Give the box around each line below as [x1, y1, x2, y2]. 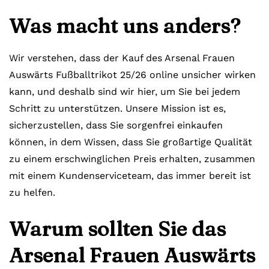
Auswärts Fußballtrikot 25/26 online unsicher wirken [9, 69, 256, 80]
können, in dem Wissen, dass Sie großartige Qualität [9, 136, 252, 148]
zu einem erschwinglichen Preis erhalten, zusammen [9, 153, 255, 165]
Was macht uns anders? [9, 13, 240, 38]
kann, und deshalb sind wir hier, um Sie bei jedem [9, 86, 240, 97]
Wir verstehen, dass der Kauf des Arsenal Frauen [9, 52, 235, 64]
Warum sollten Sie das [9, 216, 226, 241]
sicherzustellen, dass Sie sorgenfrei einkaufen [9, 119, 223, 131]
